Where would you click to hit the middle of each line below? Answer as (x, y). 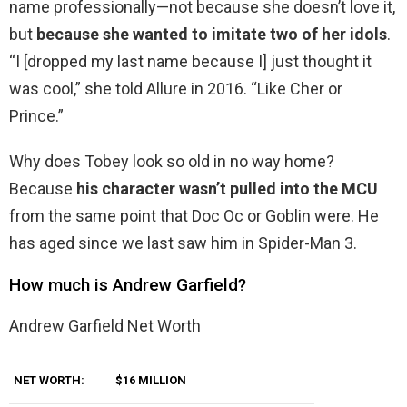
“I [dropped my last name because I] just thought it (190, 62)
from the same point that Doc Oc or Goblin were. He (194, 216)
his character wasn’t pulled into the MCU (227, 189)
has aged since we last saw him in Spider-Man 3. (183, 243)
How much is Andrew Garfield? (128, 285)
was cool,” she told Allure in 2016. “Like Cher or (176, 89)
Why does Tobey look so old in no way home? (172, 162)
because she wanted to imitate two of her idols (212, 35)
